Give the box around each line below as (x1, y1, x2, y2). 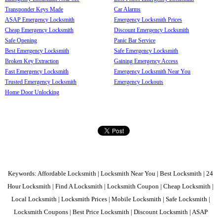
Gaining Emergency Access (114, 57, 178, 65)
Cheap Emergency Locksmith (5, 26, 74, 34)
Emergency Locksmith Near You (114, 68, 190, 75)
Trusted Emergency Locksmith (5, 78, 76, 85)
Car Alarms (114, 5, 141, 13)
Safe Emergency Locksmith (114, 47, 178, 54)
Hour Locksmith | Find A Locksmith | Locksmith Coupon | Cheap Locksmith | (7, 182, 214, 190)
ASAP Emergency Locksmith (5, 16, 74, 23)
